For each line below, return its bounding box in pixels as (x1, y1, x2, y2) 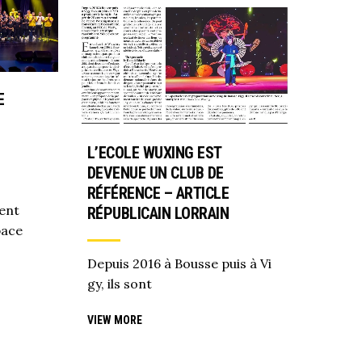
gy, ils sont (86, 275, 152, 292)
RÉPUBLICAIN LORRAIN (86, 203, 229, 223)
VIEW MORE (86, 314, 142, 327)
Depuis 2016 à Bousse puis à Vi (86, 255, 271, 271)
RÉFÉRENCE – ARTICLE (86, 183, 229, 203)
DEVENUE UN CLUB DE (86, 162, 224, 183)
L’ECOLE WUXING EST (86, 142, 221, 162)
